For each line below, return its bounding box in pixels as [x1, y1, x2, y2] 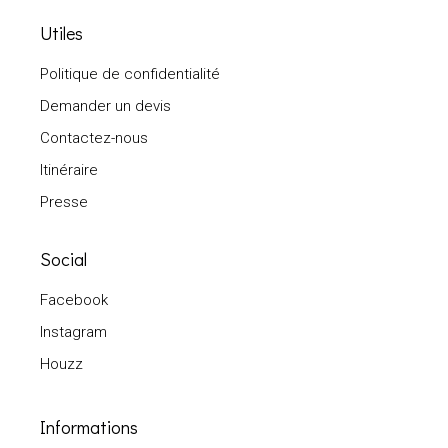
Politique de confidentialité [40, 65, 221, 84]
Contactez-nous [40, 129, 149, 148]
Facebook [40, 291, 109, 310]
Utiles [40, 21, 84, 46]
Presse [40, 193, 89, 212]
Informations [40, 415, 139, 440]
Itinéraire [40, 161, 99, 180]
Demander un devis [40, 97, 172, 116]
